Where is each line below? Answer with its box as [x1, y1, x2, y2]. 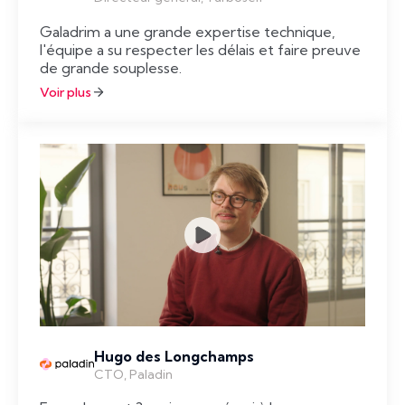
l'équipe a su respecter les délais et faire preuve [40, 40, 361, 59]
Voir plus [40, 83, 91, 100]
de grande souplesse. [40, 58, 182, 77]
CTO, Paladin [94, 365, 173, 382]
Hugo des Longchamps [94, 346, 254, 365]
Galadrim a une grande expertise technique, [40, 22, 335, 41]
